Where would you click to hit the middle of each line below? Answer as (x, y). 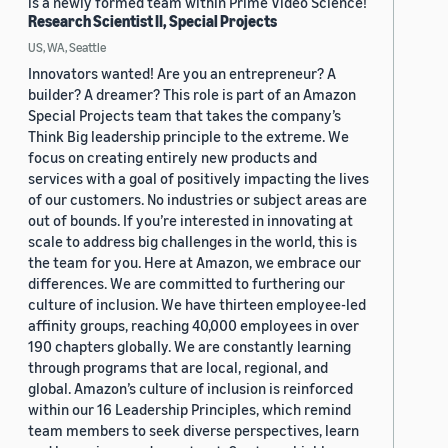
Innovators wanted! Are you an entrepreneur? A (182, 73)
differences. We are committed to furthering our (186, 283)
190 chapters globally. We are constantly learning (189, 346)
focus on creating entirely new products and (172, 157)
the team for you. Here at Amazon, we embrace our (194, 262)
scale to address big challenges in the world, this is (192, 241)
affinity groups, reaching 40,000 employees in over (193, 325)
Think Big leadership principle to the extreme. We (188, 136)
